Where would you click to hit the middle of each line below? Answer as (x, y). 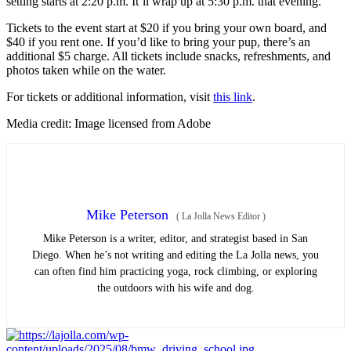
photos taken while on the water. (86, 71)
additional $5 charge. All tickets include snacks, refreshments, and (168, 56)
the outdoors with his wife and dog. (175, 288)
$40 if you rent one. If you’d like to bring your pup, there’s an (158, 42)
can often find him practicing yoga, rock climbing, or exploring (175, 272)
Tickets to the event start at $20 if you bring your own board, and (166, 28)
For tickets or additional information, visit (110, 97)
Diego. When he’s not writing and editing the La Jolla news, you (175, 255)
